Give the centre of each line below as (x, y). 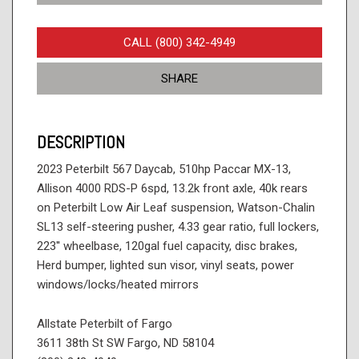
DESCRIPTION (81, 142)
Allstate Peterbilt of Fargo (105, 323)
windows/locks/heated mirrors (118, 284)
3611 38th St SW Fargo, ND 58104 (127, 343)
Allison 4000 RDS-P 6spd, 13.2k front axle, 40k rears (172, 188)
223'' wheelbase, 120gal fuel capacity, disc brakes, (167, 246)
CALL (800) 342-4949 (179, 42)
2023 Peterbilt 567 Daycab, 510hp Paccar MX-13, (164, 169)
